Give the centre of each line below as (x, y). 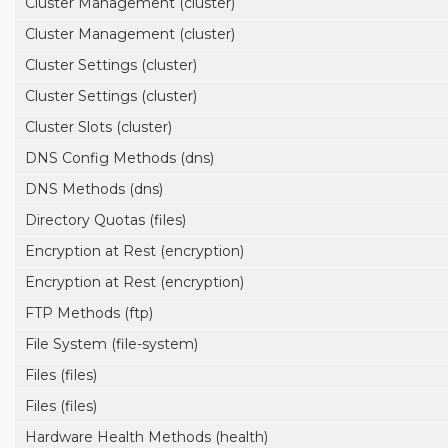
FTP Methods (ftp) (89, 313)
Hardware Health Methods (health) (146, 437)
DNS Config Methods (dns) (119, 158)
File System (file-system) (111, 344)
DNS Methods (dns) (94, 189)
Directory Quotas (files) (105, 220)
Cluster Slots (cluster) (98, 127)
